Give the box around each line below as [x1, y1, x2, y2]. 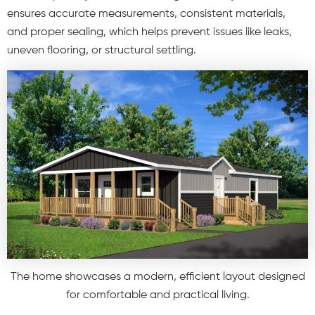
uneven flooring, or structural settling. [7, 45, 196, 57]
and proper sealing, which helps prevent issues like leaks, [7, 27, 292, 39]
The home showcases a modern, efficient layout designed [10, 271, 305, 283]
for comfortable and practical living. [65, 289, 250, 301]
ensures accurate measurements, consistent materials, [7, 8, 285, 20]
